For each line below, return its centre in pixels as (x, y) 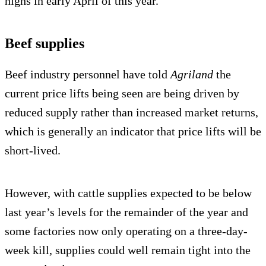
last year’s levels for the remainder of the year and (126, 212)
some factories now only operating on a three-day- (126, 231)
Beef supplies (45, 43)
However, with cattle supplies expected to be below (128, 193)
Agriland (193, 74)
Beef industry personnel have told (88, 74)
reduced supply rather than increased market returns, (132, 112)
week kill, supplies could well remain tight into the (128, 250)
